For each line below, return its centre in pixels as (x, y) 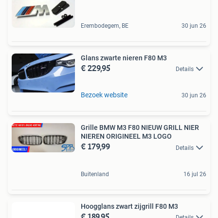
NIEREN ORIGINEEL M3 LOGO (126, 136)
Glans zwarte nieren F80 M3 (124, 58)
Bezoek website (104, 95)
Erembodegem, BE (105, 26)
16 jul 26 (195, 174)
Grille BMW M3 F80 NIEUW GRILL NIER (140, 128)
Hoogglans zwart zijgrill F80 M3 (129, 206)
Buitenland (95, 174)
